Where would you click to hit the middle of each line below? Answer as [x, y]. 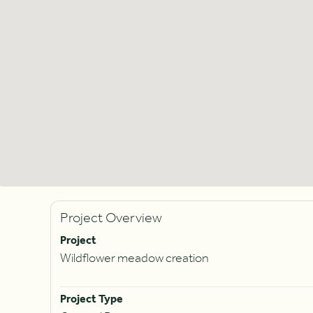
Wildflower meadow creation [134, 259]
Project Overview [111, 218]
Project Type [91, 299]
